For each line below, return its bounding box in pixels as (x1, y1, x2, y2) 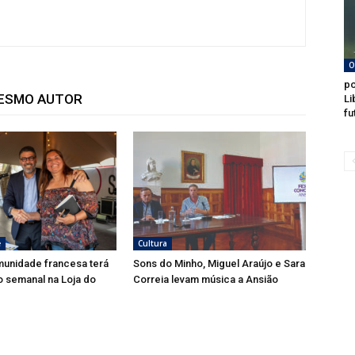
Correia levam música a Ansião (133, 273, 278, 285)
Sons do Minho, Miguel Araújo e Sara (133, 258, 305, 269)
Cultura (138, 238, 167, 249)
